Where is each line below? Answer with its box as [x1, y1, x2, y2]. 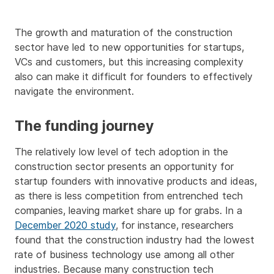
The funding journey [15, 117, 154, 135]
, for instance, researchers [116, 219, 234, 232]
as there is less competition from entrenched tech [15, 190, 243, 202]
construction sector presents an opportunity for [15, 160, 234, 173]
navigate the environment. [15, 85, 134, 98]
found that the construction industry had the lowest [15, 234, 254, 246]
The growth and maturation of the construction [15, 26, 232, 39]
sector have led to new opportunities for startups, [15, 41, 244, 54]
